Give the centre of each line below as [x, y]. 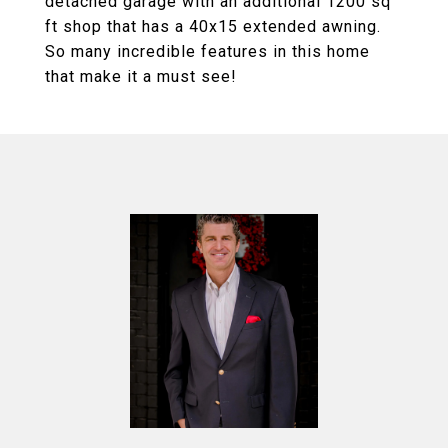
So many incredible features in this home [207, 51]
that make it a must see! [141, 76]
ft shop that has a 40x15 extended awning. [213, 26]
